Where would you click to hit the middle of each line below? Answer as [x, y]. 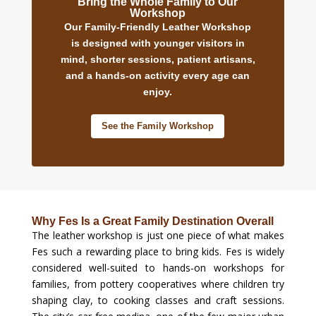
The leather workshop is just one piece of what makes [158, 236]
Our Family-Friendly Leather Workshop [158, 27]
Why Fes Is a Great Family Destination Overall [152, 221]
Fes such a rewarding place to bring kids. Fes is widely [158, 252]
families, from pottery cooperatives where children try [158, 284]
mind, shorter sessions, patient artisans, [158, 60]
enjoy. [158, 92]
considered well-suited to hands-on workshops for [158, 268]
